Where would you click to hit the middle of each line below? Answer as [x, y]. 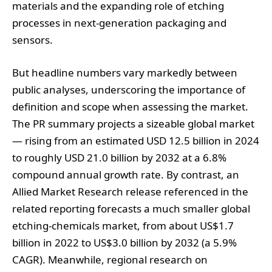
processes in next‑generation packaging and [119, 22]
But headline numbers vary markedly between [125, 72]
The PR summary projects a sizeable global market [133, 123]
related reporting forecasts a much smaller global [131, 208]
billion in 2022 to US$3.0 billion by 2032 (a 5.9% [124, 242]
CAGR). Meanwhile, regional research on [110, 259]
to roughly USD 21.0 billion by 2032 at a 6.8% [119, 157]
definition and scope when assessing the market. [130, 106]
